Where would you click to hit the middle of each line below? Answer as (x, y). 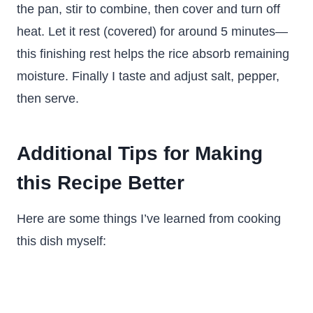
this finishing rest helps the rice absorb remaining (153, 54)
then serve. (48, 99)
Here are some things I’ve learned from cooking (149, 219)
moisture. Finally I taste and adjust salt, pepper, (148, 76)
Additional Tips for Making (140, 153)
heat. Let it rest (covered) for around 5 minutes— (152, 31)
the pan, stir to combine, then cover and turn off (148, 9)
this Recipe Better (101, 183)
